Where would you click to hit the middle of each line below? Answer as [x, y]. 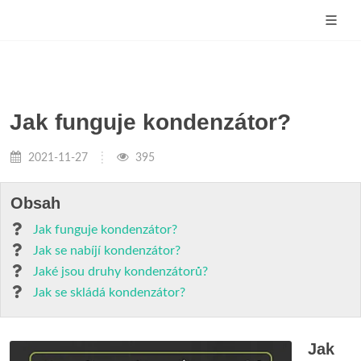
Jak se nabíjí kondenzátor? [107, 251]
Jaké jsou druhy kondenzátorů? [120, 272]
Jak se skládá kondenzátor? [109, 293]
